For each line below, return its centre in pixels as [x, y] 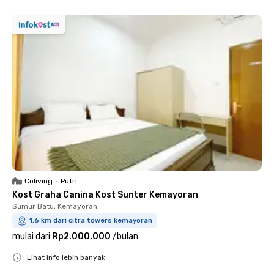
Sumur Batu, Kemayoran [55, 206]
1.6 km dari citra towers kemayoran [91, 220]
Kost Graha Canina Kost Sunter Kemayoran [105, 195]
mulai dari [31, 236]
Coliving [39, 181]
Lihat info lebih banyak [66, 257]
